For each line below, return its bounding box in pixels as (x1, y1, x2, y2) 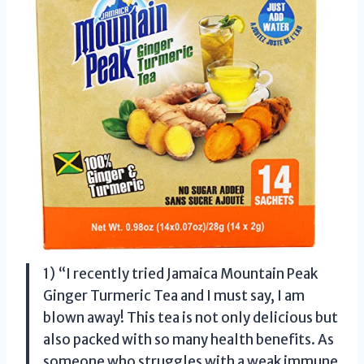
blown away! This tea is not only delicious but (43, 308, 338, 327)
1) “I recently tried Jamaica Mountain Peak (43, 264, 318, 283)
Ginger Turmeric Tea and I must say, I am (43, 286, 305, 305)
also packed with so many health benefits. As (43, 330, 334, 349)
